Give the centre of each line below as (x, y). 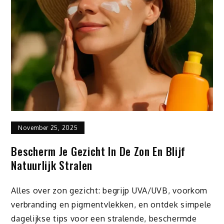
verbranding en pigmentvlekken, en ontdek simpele (111, 204)
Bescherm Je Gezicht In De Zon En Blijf (98, 151)
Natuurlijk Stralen (52, 165)
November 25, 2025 (48, 128)
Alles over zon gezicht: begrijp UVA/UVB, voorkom (109, 190)
